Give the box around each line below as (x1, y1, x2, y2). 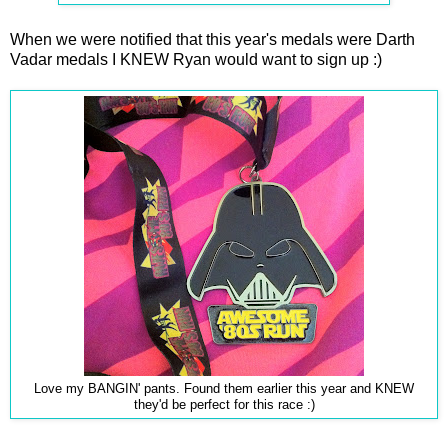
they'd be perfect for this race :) (133, 397, 315, 412)
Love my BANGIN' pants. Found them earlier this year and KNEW (34, 381, 414, 396)
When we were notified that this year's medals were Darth (10, 30, 415, 48)
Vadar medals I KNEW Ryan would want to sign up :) (10, 50, 382, 68)
